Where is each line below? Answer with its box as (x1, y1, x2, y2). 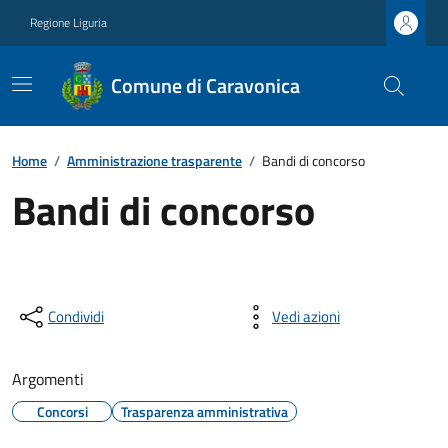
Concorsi (36, 401, 88, 422)
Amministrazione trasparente (67, 150, 242, 171)
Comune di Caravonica (111, 70, 301, 101)
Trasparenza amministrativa (121, 401, 288, 422)
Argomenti (12, 367, 84, 391)
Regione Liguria (30, 13, 107, 32)
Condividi (48, 305, 104, 328)
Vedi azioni (272, 305, 340, 328)
